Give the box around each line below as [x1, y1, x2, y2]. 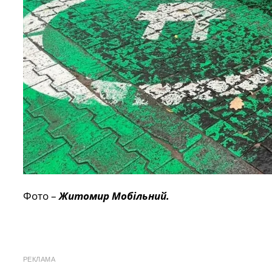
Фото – [22, 188, 59, 203]
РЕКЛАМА [22, 256, 55, 263]
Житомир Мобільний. [58, 188, 169, 203]
